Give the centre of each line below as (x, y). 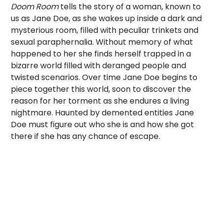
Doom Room (35, 7)
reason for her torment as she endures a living (100, 101)
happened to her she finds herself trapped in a (101, 54)
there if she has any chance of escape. (86, 136)
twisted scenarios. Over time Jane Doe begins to (104, 77)
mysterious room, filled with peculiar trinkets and (105, 30)
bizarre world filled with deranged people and (99, 66)
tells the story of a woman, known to (130, 7)
